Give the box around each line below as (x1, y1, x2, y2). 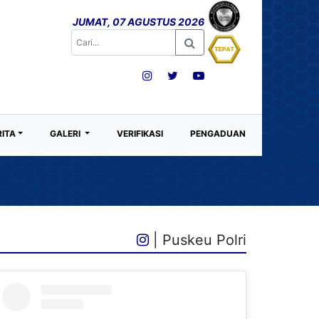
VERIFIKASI (117, 128, 164, 139)
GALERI (50, 128, 83, 139)
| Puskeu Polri (149, 231, 246, 249)
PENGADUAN (190, 128, 246, 139)
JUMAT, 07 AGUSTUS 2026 (73, 16, 205, 28)
